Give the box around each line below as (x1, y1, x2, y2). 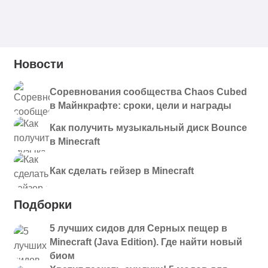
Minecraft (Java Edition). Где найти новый (50, 237, 242, 247)
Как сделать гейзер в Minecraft (50, 165, 194, 176)
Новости (14, 57, 63, 71)
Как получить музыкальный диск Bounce (50, 123, 247, 133)
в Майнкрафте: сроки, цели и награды (50, 100, 232, 111)
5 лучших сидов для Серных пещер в (50, 223, 227, 233)
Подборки (14, 198, 72, 211)
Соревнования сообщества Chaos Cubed (50, 87, 247, 97)
